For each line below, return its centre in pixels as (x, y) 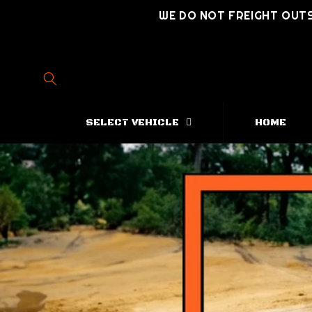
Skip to (40, 9)
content (41, 22)
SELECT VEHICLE (132, 122)
